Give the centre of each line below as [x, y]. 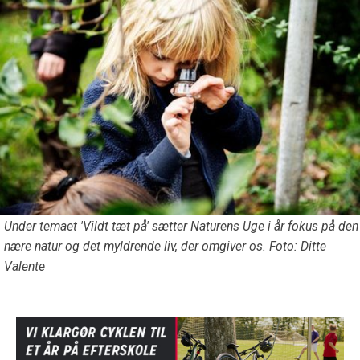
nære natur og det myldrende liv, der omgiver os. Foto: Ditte [165, 246]
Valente [25, 266]
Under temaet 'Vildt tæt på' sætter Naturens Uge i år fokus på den [181, 226]
